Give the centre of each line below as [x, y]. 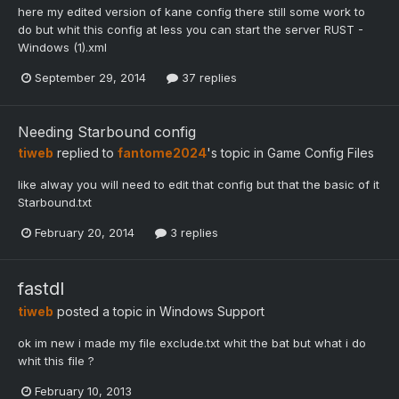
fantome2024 [162, 152]
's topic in [237, 152]
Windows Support [212, 311]
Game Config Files [321, 152]
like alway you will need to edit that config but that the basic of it [199, 184]
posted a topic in [106, 311]
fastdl [41, 288]
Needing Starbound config [107, 131]
